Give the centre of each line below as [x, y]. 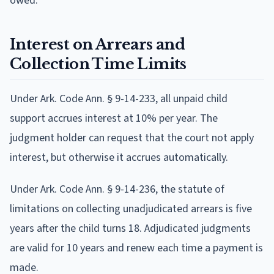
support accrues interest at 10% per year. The [114, 118]
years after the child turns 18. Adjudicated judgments [130, 228]
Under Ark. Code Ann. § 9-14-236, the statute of [117, 189]
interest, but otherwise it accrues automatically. [119, 157]
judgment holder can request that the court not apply [132, 138]
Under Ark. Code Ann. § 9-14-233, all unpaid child [119, 98]
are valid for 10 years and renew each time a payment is [136, 248]
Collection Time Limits [98, 64]
